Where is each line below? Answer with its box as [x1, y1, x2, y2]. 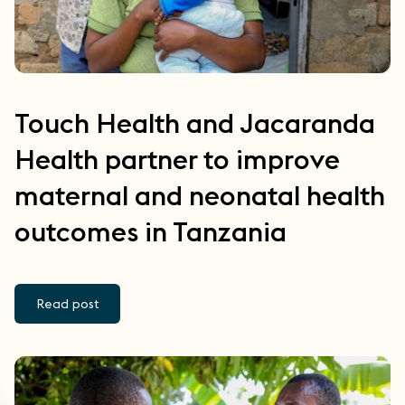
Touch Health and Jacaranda [14, 106, 375, 141]
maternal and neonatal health [14, 178, 385, 213]
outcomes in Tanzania [14, 214, 287, 250]
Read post [36, 296, 99, 313]
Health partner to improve [14, 142, 340, 177]
